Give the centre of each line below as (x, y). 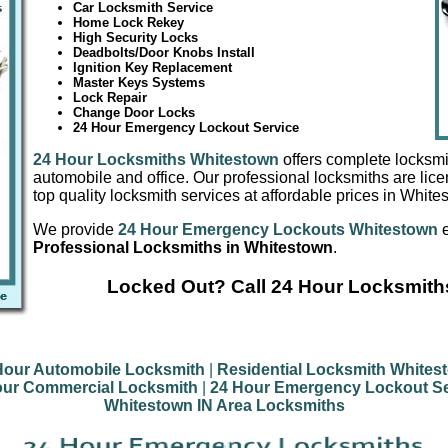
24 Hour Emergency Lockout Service (186, 128)
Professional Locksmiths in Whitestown (183, 248)
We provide (73, 230)
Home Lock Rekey (128, 23)
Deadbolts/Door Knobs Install (164, 53)
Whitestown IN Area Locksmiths (224, 405)
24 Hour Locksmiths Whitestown (156, 160)
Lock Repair (110, 98)
